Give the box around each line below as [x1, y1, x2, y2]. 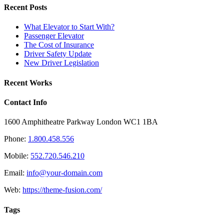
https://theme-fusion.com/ [22, 185, 102, 194]
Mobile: [4, 151, 30, 160]
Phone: [4, 134, 28, 143]
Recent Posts [4, 3, 47, 12]
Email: [4, 168, 26, 177]
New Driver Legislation [24, 58, 99, 67]
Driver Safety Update [24, 49, 91, 58]
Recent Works [4, 78, 52, 87]
